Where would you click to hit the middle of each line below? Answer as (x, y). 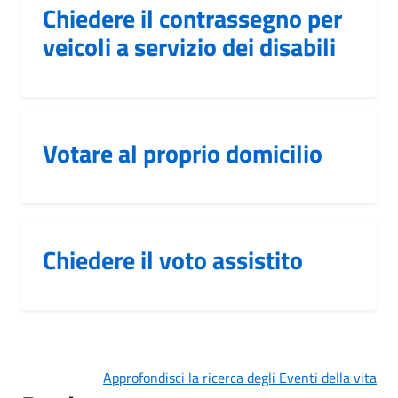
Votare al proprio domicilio (183, 153)
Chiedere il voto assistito (173, 259)
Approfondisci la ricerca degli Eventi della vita (240, 377)
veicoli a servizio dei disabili (189, 46)
